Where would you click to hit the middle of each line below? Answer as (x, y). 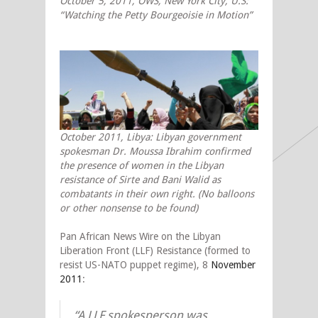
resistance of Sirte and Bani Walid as (140, 180)
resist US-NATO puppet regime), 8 (135, 265)
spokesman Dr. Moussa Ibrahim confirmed (155, 152)
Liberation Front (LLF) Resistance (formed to (155, 251)
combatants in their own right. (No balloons (157, 194)
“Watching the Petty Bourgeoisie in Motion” (156, 15)
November (233, 265)
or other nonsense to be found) (129, 208)
